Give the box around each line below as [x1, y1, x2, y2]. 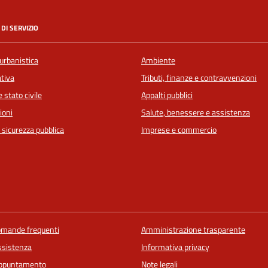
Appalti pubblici [141, 88, 193, 102]
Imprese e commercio [141, 123, 217, 136]
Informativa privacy [141, 240, 209, 254]
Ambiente [141, 53, 175, 67]
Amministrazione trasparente [141, 223, 245, 237]
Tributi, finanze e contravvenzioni [141, 71, 257, 84]
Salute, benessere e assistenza [141, 105, 250, 119]
